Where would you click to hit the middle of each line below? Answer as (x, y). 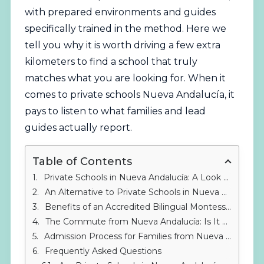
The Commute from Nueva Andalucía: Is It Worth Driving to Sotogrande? (133, 221)
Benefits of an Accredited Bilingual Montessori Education (135, 207)
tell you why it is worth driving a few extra (122, 45)
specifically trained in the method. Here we (125, 29)
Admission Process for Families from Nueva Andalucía (135, 236)
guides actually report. (78, 128)
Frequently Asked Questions (103, 251)
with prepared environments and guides (120, 12)
